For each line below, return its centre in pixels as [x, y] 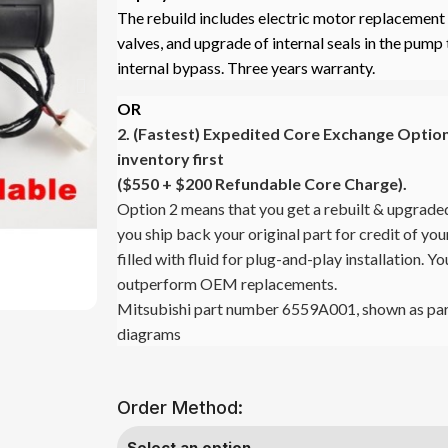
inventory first [170, 159]
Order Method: [180, 408]
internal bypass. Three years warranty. [246, 68]
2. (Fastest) [160, 134]
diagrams [149, 334]
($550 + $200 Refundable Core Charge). [262, 184]
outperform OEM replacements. [227, 284]
